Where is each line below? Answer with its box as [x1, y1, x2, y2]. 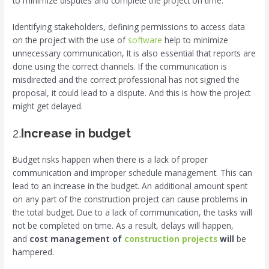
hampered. [13, 246, 55, 258]
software [128, 34, 163, 46]
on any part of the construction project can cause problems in [13, 193, 248, 205]
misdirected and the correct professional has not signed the [13, 73, 240, 85]
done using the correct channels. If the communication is [13, 60, 228, 72]
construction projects [124, 233, 218, 245]
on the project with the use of [13, 34, 128, 46]
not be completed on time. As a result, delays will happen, [13, 220, 234, 232]
